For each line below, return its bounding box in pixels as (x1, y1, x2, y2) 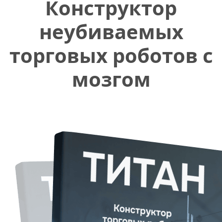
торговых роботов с (9, 41, 213, 69)
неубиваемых (39, 17, 183, 45)
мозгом (71, 65, 151, 93)
